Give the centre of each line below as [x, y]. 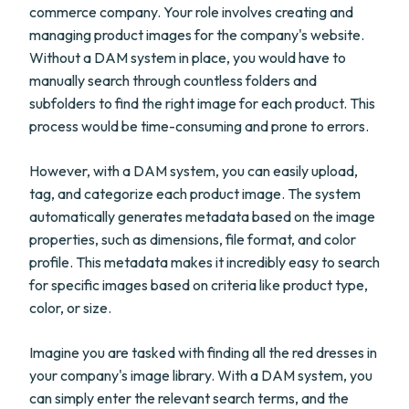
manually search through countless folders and [173, 80]
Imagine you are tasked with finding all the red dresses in [203, 352]
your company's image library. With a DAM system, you [201, 375]
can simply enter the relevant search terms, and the [189, 398]
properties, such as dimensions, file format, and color [193, 239]
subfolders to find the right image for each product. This [202, 103]
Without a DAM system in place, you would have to [188, 58]
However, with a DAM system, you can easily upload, [194, 171]
